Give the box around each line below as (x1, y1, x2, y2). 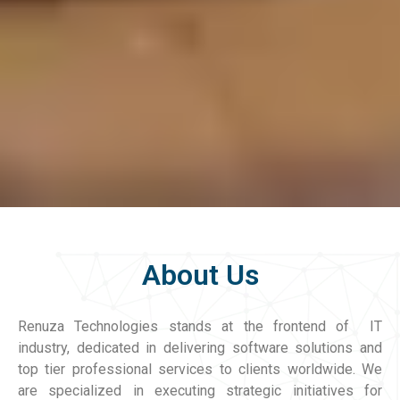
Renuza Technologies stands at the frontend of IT (18, 318, 382, 336)
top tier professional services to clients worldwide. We (18, 361, 382, 379)
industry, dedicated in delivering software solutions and (18, 339, 382, 357)
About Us (141, 258, 259, 293)
